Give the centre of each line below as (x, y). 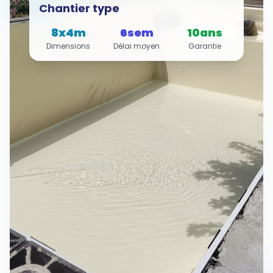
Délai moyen (136, 46)
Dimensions (68, 46)
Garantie (205, 46)
